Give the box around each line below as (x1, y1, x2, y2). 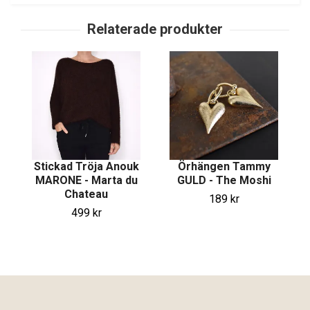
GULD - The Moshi (176, 174, 271, 188)
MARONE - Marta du (35, 174, 138, 188)
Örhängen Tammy (177, 160, 271, 174)
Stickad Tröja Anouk (33, 160, 139, 174)
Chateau (64, 188, 108, 201)
